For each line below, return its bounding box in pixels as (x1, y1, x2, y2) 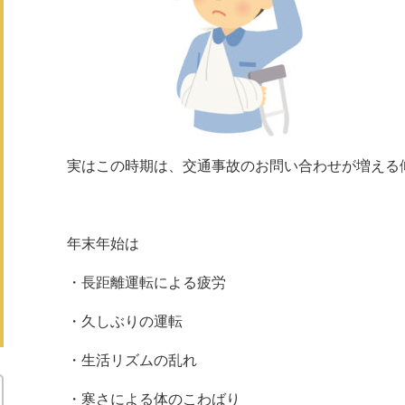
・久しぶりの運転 (67, 314, 183, 329)
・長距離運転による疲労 (67, 275, 226, 290)
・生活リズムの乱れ (67, 353, 197, 368)
